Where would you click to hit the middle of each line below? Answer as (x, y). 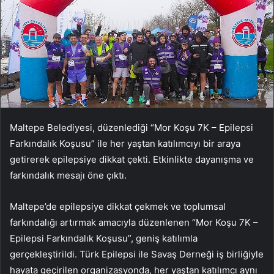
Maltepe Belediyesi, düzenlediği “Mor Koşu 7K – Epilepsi (131, 127)
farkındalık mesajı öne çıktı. (68, 175)
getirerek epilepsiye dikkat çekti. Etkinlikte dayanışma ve (132, 159)
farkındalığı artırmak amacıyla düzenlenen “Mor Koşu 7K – (134, 222)
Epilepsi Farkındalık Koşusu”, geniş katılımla (104, 238)
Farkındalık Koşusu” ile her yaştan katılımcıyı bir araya (125, 143)
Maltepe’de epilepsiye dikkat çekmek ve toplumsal (118, 206)
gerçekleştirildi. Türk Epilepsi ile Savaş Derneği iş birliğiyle (137, 254)
